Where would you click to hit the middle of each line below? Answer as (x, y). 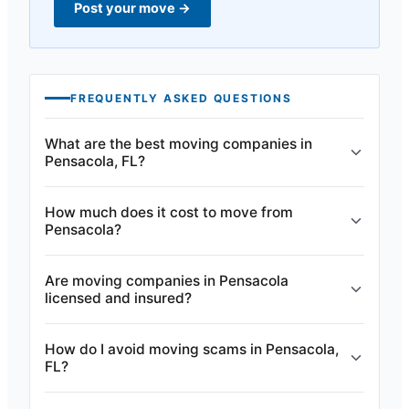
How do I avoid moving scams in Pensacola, (192, 349)
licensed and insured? (118, 298)
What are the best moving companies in (178, 144)
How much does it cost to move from (169, 212)
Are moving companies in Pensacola (167, 281)
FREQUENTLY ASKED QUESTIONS (181, 98)
